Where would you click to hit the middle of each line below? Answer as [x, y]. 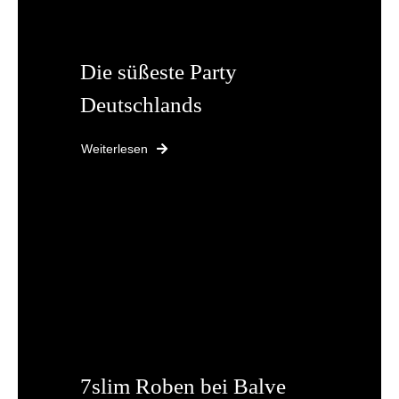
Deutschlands [141, 104]
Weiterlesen [114, 148]
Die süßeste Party [159, 71]
